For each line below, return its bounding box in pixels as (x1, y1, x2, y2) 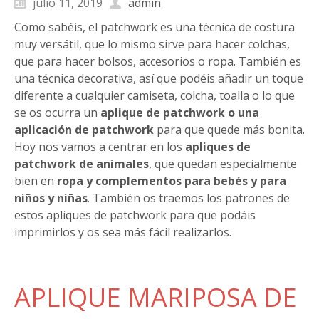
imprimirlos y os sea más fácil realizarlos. (14, 224, 231, 240)
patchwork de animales (14, 155, 149, 172)
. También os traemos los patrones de (88, 189, 290, 206)
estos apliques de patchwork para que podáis (14, 206, 256, 223)
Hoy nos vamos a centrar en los (14, 138, 185, 155)
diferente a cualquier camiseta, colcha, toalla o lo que (14, 87, 295, 103)
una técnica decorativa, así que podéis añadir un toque (14, 70, 303, 86)
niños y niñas (14, 189, 88, 206)
